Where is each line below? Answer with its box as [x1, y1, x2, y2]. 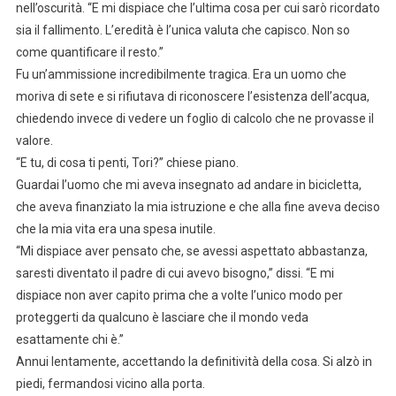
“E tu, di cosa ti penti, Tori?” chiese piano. [15, 156, 239, 171]
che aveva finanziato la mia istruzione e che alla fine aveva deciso [15, 200, 380, 215]
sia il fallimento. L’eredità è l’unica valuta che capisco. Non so [15, 23, 350, 38]
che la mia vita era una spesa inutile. [15, 222, 216, 237]
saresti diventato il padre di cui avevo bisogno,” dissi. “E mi [15, 266, 334, 281]
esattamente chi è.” [15, 332, 124, 347]
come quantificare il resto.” [15, 45, 164, 60]
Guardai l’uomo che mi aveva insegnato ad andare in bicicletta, [15, 178, 362, 193]
